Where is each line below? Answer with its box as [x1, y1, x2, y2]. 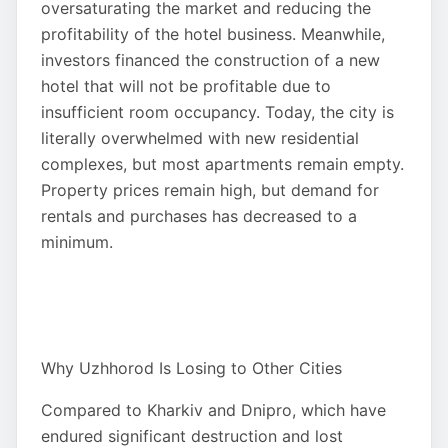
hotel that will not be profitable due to [41, 76, 331, 96]
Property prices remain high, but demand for [41, 180, 379, 200]
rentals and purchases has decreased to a [41, 206, 357, 226]
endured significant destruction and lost [41, 426, 343, 446]
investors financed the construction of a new [41, 50, 380, 70]
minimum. [41, 232, 113, 252]
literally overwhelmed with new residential [41, 128, 359, 148]
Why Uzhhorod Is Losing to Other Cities [41, 358, 342, 378]
